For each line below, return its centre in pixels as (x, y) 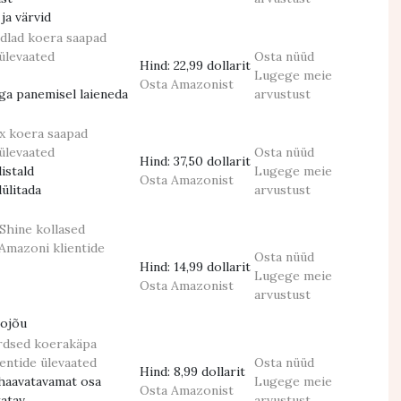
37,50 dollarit (212, 161)
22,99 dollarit (212, 65)
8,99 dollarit (209, 371)
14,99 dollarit (212, 267)
